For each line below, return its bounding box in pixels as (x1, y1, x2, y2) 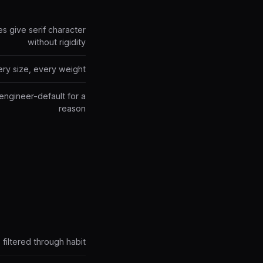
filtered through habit (3, 237, 86, 247)
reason (59, 103, 86, 113)
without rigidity (28, 37, 86, 47)
